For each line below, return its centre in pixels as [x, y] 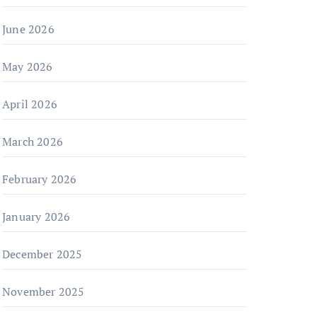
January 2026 [36, 217]
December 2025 [42, 254]
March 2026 [33, 142]
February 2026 [40, 179]
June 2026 [28, 29]
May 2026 [28, 67]
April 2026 [30, 104]
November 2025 [44, 292]
